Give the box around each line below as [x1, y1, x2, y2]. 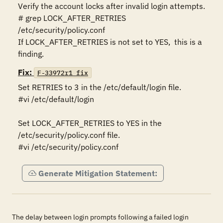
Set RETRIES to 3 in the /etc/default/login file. [18, 82, 181, 92]
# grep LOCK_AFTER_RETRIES [18, 13, 126, 23]
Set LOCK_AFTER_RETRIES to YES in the [18, 118, 162, 128]
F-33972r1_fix [37, 68, 88, 77]
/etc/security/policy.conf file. [18, 130, 120, 140]
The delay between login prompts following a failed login [12, 213, 189, 222]
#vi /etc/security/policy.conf [18, 142, 118, 152]
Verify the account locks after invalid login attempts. [18, 1, 205, 11]
